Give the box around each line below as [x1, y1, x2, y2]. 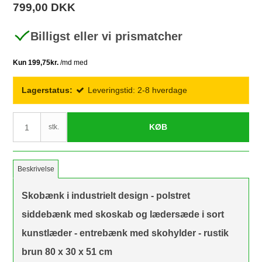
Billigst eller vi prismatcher [30, 29, 183, 43]
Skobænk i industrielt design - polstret [22, 191, 191, 201]
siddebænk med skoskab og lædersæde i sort [22, 209, 225, 220]
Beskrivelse [17, 165, 54, 174]
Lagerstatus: [22, 85, 73, 95]
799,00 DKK [13, 1, 76, 14]
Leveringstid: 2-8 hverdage [88, 85, 188, 95]
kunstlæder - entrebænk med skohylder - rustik [22, 228, 229, 239]
